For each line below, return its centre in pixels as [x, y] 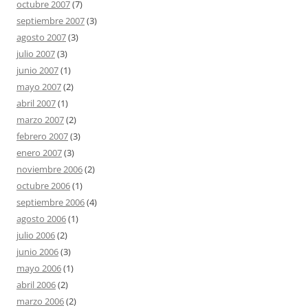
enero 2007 [39, 153]
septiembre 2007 [51, 21]
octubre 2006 [43, 186]
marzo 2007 [40, 120]
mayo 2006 [39, 268]
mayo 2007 [39, 87]
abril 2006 [36, 285]
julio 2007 [36, 54]
